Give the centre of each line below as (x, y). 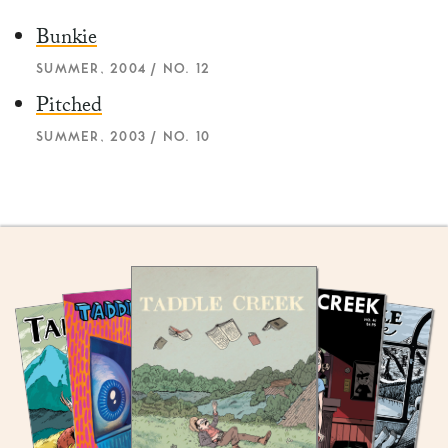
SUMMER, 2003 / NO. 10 (123, 136)
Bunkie (66, 40)
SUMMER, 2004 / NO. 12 (123, 68)
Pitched (69, 108)
